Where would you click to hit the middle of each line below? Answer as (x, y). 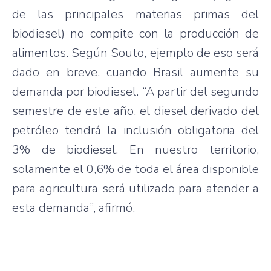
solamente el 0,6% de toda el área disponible (135, 169)
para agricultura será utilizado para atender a (135, 188)
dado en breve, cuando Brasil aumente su (135, 72)
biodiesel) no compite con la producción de (135, 33)
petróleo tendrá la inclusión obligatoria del (135, 130)
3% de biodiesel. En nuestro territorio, (135, 149)
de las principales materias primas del (135, 14)
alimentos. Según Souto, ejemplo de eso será (135, 53)
